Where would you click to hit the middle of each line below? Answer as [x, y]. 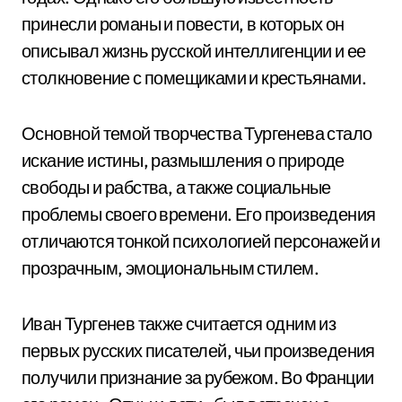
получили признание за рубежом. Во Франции [198, 377]
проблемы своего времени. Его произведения [199, 214]
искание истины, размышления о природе [183, 160]
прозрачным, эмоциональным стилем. [170, 268]
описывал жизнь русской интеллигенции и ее [194, 51]
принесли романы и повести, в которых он [183, 24]
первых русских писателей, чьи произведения [198, 350]
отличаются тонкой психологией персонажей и [201, 241]
